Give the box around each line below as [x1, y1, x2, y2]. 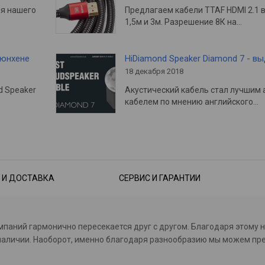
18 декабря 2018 [124, 66, 183, 76]
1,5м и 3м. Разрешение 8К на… [124, 17, 242, 27]
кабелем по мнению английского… [124, 96, 258, 106]
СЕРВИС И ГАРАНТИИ [118, 173, 201, 183]
